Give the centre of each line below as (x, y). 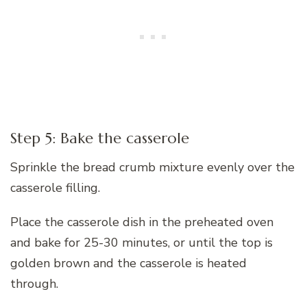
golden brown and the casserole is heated (128, 263)
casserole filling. (55, 188)
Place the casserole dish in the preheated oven (142, 222)
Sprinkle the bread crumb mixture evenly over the (152, 168)
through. (34, 284)
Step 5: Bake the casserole (100, 138)
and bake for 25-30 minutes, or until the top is (142, 243)
